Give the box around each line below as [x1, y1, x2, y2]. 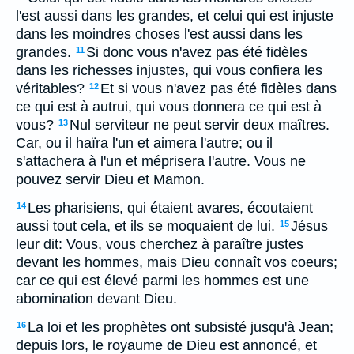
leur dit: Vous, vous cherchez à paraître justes [16, 236, 303, 252]
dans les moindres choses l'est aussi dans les [16, 26, 303, 42]
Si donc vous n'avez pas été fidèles [86, 44, 307, 60]
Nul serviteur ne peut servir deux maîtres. [70, 117, 330, 133]
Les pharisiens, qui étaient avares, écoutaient [28, 200, 313, 216]
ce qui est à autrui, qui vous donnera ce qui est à [16, 99, 322, 115]
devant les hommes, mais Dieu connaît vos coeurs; [16, 254, 337, 270]
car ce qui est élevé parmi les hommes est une [16, 273, 309, 288]
